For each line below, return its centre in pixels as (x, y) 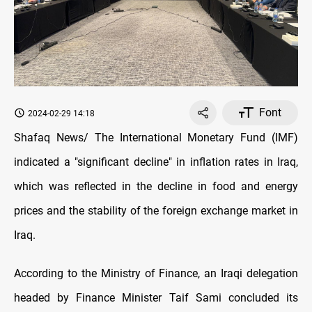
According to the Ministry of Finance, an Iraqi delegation (156, 273)
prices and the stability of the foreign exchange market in (156, 210)
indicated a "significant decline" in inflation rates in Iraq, (156, 162)
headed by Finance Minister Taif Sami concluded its (156, 297)
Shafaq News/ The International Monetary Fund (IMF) (156, 137)
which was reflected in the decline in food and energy (156, 186)
